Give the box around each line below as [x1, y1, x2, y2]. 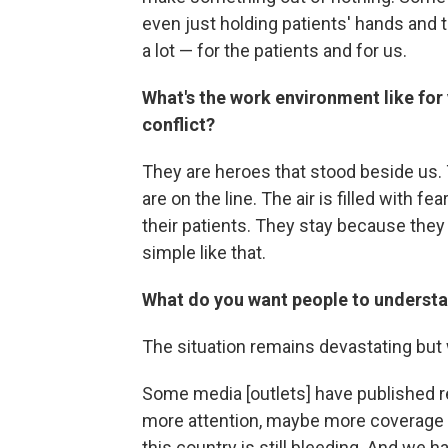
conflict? [142, 114, 219, 135]
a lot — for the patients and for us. [142, 40, 407, 61]
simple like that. [142, 242, 266, 263]
